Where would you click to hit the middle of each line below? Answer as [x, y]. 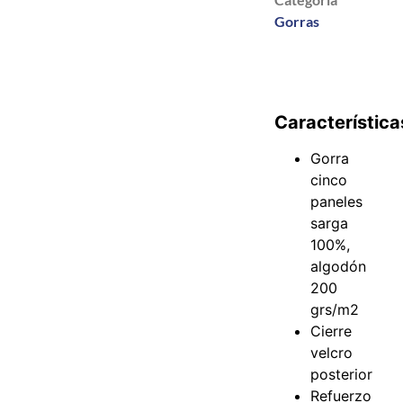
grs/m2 [335, 310]
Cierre [331, 331]
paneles [337, 202]
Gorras [297, 22]
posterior [342, 375]
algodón [339, 267]
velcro [332, 353]
